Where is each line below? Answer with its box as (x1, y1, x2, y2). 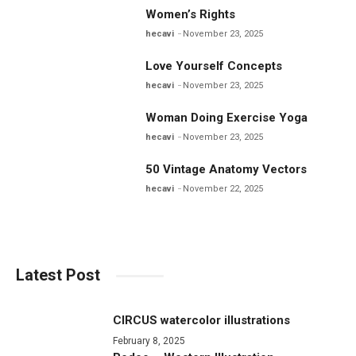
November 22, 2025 (183, 183, 264, 194)
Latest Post (16, 265, 100, 284)
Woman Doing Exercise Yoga (145, 110, 308, 125)
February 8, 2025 (113, 335, 186, 346)
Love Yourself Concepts (145, 58, 283, 73)
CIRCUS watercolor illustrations (113, 312, 291, 327)
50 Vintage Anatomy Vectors (145, 161, 308, 176)
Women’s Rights (145, 6, 236, 21)
